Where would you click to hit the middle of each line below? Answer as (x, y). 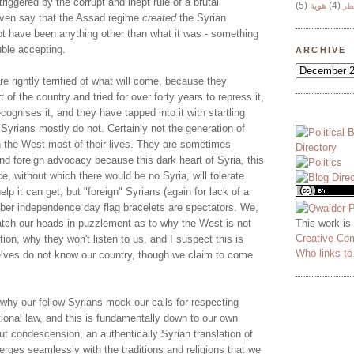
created (159, 18)
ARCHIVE (321, 50)
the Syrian (201, 18)
